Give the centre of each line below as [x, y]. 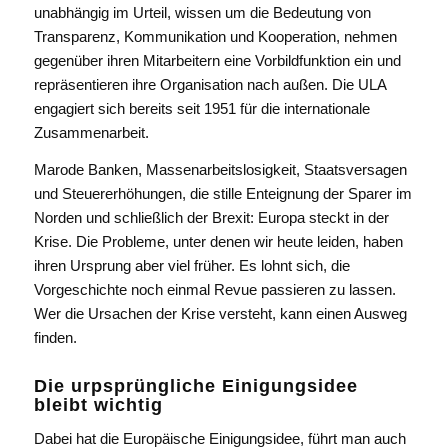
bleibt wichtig [98, 404]
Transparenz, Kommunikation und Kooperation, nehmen [215, 36]
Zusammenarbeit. [91, 132]
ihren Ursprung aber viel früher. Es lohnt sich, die [191, 265]
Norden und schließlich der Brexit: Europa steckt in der [211, 217]
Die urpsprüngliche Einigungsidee [195, 385]
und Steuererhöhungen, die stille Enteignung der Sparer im [222, 193]
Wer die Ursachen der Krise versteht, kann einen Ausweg [220, 313]
